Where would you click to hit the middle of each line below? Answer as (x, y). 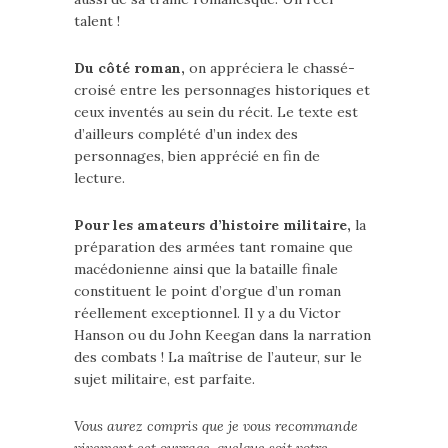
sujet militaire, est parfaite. (164, 379)
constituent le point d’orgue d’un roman (207, 291)
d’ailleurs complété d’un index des (186, 134)
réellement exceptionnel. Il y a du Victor (207, 313)
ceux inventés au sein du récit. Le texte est (216, 112)
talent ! (97, 21)
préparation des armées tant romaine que (213, 247)
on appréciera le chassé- (270, 68)
